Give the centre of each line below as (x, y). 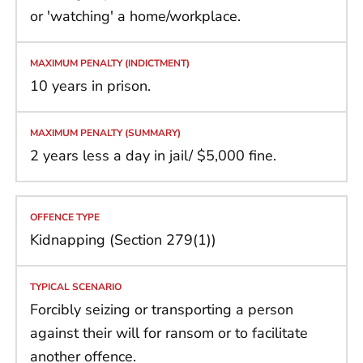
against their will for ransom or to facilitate (169, 333)
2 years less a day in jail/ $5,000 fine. (153, 155)
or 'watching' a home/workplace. (135, 16)
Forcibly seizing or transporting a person (162, 309)
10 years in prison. (90, 85)
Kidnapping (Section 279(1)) (123, 239)
